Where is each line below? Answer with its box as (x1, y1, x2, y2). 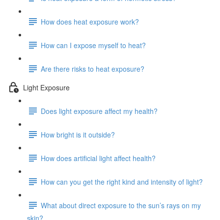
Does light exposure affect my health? (41, 106, 158, 116)
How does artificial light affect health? (41, 153, 156, 163)
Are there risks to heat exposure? (41, 63, 144, 74)
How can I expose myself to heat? (41, 40, 146, 50)
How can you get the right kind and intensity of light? (41, 176, 203, 187)
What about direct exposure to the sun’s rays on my (41, 200, 201, 210)
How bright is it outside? (41, 129, 115, 139)
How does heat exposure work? (41, 16, 139, 27)
